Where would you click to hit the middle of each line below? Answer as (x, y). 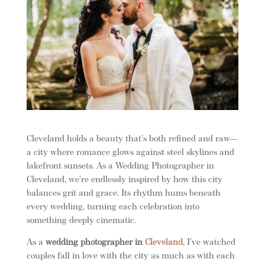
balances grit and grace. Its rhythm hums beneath (123, 193)
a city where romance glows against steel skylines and (130, 153)
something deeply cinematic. (81, 221)
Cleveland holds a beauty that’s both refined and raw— (132, 139)
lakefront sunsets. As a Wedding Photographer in (120, 166)
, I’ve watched (209, 243)
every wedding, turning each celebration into (113, 207)
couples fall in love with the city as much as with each (130, 256)
